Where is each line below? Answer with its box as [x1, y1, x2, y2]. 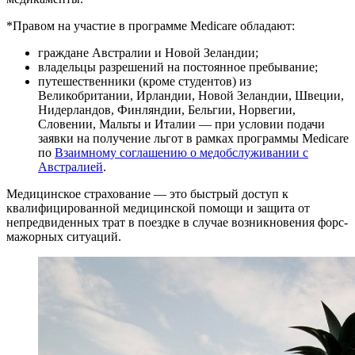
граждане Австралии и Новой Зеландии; [38, 45, 258, 59]
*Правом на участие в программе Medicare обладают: [6, 18, 295, 32]
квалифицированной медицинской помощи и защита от [6, 200, 310, 215]
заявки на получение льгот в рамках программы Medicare [38, 131, 349, 145]
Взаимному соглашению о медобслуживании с [55, 145, 308, 159]
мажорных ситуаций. [6, 229, 121, 243]
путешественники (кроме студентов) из [38, 74, 251, 88]
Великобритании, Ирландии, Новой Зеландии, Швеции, [38, 88, 344, 102]
